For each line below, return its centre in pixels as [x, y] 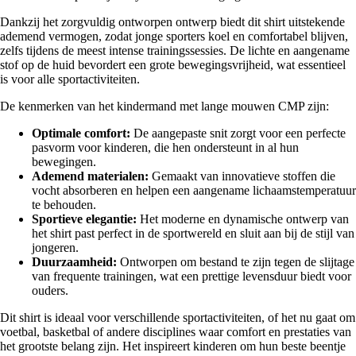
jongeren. [55, 247]
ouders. [50, 290]
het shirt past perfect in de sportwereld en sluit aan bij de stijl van [193, 233]
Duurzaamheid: [74, 261]
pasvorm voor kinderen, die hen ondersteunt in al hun [165, 147]
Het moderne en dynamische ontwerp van [243, 219]
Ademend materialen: [90, 176]
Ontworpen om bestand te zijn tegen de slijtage [236, 261]
